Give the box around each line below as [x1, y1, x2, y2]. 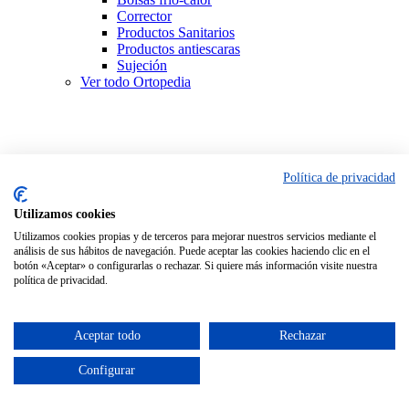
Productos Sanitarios [117, 25, 235, 40]
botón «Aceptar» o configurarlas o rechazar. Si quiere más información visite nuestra [14, 259, 377, 272]
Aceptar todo [73, 329, 141, 342]
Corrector [117, 8, 172, 24]
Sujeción [117, 58, 167, 73]
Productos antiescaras [117, 41, 240, 57]
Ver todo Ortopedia [80, 74, 191, 89]
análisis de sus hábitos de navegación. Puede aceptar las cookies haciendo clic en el [14, 245, 370, 257]
